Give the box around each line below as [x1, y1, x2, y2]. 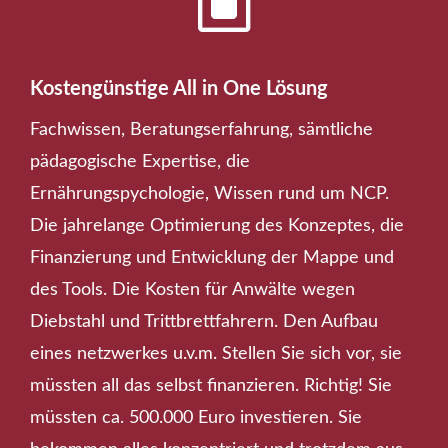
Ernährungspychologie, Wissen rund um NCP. [30, 184, 389, 203]
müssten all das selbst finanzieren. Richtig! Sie [30, 376, 392, 395]
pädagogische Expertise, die [30, 152, 250, 171]
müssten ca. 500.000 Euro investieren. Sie [30, 408, 362, 427]
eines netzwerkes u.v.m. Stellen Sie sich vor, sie [30, 344, 402, 363]
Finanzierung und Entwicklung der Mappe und [30, 248, 394, 267]
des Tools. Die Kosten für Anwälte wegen [30, 280, 355, 299]
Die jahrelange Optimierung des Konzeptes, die [30, 216, 404, 235]
